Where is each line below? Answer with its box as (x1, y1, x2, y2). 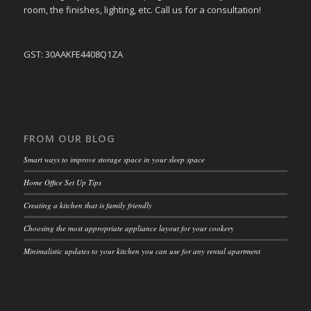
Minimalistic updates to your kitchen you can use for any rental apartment (23, 246, 260, 257)
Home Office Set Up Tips (23, 177, 101, 188)
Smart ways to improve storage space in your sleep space (23, 154, 205, 165)
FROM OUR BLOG (23, 132, 115, 146)
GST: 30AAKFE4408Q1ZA (23, 48, 123, 61)
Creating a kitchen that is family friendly (23, 200, 152, 211)
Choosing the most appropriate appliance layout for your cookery (23, 223, 234, 234)
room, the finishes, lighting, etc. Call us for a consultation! (23, 3, 261, 17)
